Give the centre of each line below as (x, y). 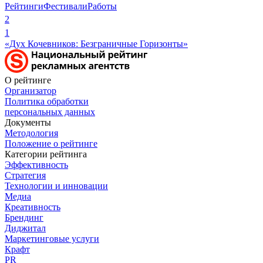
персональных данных (50, 112)
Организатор (31, 90)
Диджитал (25, 228)
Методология (31, 133)
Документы (28, 122)
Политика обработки (47, 101)
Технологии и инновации (56, 186)
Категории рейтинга (46, 154)
